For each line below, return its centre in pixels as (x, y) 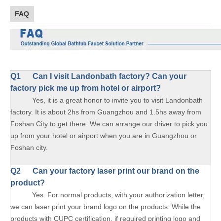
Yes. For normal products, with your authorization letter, (108, 195)
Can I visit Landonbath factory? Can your (110, 76)
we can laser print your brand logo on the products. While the (106, 207)
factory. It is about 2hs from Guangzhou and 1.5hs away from (106, 112)
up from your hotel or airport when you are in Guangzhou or (104, 136)
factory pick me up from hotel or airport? (86, 88)
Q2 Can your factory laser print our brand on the (105, 171)
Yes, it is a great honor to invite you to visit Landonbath (107, 100)
